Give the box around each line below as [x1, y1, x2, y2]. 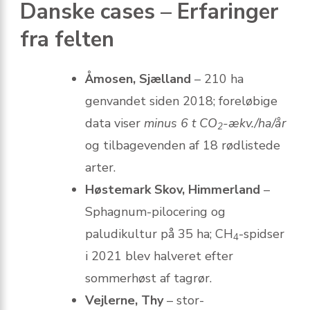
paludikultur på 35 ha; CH [85, 226, 233, 243]
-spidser [239, 226, 284, 243]
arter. [85, 159, 116, 176]
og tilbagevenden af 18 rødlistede [85, 137, 280, 154]
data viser [85, 115, 144, 132]
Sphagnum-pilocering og [85, 203, 226, 221]
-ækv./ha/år [223, 115, 286, 132]
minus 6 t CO [144, 115, 217, 132]
